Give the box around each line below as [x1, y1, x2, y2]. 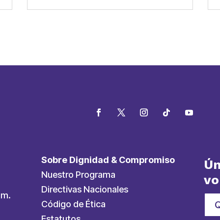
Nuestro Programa [41, 169, 116, 180]
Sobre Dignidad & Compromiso [41, 155, 175, 165]
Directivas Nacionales [41, 184, 129, 195]
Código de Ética [41, 199, 106, 210]
